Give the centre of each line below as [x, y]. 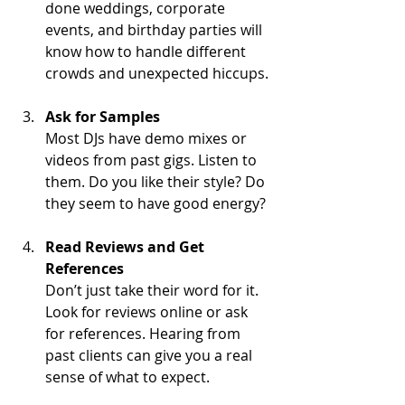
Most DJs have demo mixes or [148, 138]
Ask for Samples [103, 116]
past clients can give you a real [151, 355]
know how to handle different [147, 51]
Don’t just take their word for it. [154, 290]
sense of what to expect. [127, 377]
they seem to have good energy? [155, 203]
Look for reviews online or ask [148, 311]
